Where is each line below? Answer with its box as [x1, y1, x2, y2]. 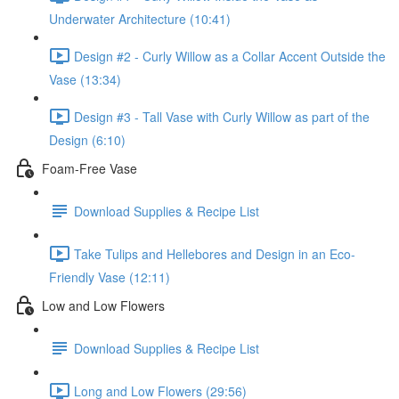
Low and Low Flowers [42, 296, 165, 314]
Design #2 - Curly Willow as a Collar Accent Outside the [74, 46, 386, 65]
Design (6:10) [49, 131, 126, 149]
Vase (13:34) [49, 70, 121, 88]
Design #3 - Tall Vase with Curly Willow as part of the [74, 107, 370, 126]
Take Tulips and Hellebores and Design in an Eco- [74, 244, 355, 263]
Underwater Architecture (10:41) [49, 10, 231, 28]
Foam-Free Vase [42, 159, 137, 177]
